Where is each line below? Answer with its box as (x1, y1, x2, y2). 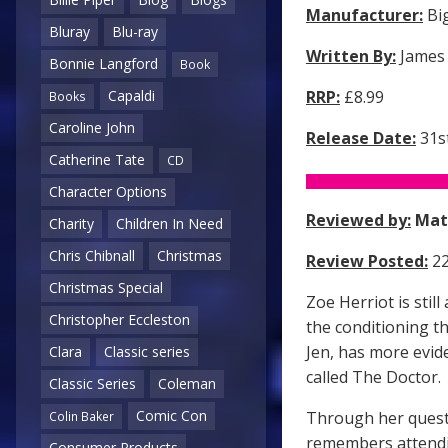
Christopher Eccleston (49, 310, 190, 330)
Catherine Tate (49, 150, 145, 170)
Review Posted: (306, 250, 428, 273)
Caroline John (49, 118, 135, 138)
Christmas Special (49, 278, 163, 298)
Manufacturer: (306, 4, 423, 27)
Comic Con (136, 406, 207, 426)
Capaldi (108, 86, 155, 106)
